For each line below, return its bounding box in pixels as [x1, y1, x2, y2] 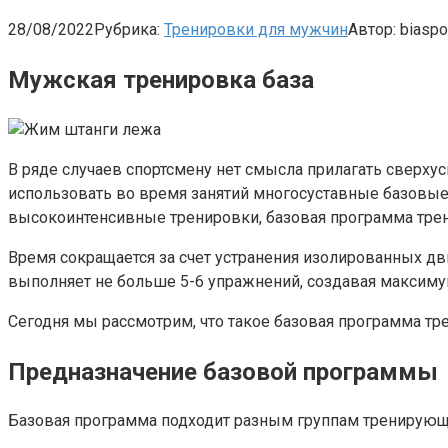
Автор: [348, 19, 396, 39]
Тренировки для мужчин [164, 19, 348, 39]
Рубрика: [94, 19, 160, 39]
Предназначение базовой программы [8, 357, 438, 386]
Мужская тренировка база [8, 65, 314, 94]
